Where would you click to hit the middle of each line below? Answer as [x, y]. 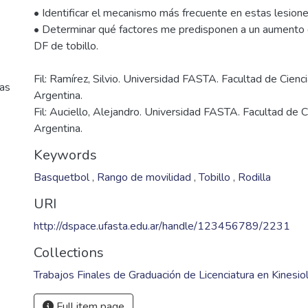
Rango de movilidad [145, 177]
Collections [69, 253]
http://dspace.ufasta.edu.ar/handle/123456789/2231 [162, 226]
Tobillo [216, 177]
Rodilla [254, 177]
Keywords [65, 155]
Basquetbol [63, 177]
